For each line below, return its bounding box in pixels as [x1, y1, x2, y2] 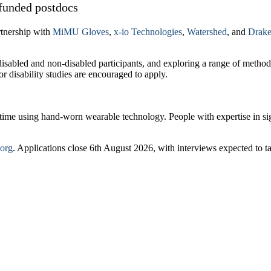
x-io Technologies [114, 26, 182, 37]
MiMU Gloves [53, 26, 109, 37]
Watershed [187, 26, 227, 37]
